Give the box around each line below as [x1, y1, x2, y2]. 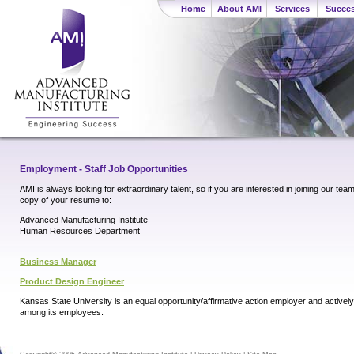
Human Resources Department [20, 226, 140, 236]
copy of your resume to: [20, 195, 111, 205]
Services [274, 4, 310, 13]
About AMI [217, 4, 262, 13]
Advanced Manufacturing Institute [20, 215, 148, 225]
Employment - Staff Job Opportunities [20, 164, 188, 175]
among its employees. [20, 307, 104, 318]
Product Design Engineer [20, 277, 124, 287]
